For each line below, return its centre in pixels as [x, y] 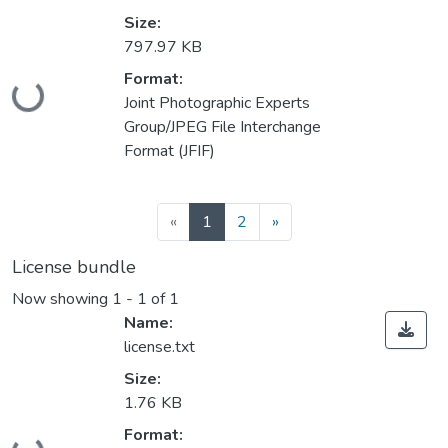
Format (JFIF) [169, 151]
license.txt [159, 347]
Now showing [62, 299]
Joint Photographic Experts [217, 103]
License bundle [74, 267]
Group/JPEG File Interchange [222, 127]
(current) [240, 221]
